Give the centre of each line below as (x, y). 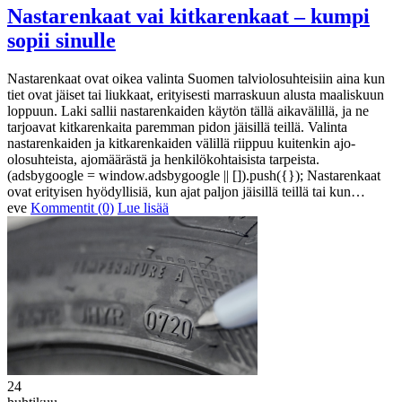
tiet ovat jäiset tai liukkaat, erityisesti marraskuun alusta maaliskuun (196, 94)
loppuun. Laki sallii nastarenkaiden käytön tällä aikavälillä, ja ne (188, 110)
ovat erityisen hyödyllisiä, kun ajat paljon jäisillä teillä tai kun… (186, 191)
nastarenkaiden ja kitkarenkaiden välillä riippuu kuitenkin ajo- (181, 143)
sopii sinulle (61, 40)
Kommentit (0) (72, 207)
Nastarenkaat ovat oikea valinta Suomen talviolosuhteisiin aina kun (196, 78)
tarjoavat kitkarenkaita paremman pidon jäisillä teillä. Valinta (177, 127)
